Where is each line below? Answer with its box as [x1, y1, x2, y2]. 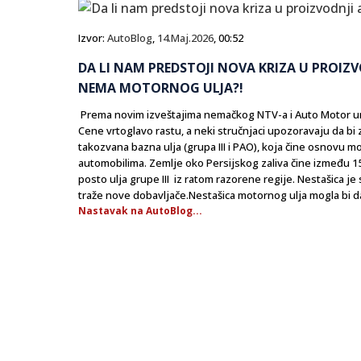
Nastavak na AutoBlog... [78, 204, 202, 218]
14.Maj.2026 [157, 31, 214, 46]
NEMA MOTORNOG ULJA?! [78, 79, 243, 98]
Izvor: [78, 31, 107, 46]
